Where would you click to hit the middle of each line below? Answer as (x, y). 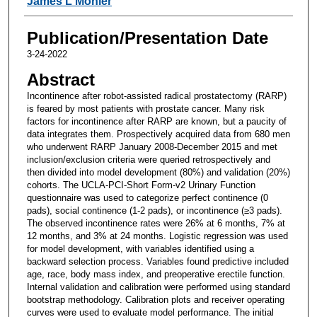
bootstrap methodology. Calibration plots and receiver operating (155, 299)
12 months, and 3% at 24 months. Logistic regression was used (157, 236)
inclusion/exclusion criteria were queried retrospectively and (148, 159)
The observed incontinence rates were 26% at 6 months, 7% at (156, 223)
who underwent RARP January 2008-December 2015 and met (152, 146)
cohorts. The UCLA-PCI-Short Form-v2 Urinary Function (141, 185)
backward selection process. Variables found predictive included (157, 261)
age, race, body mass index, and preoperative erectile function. (156, 274)
